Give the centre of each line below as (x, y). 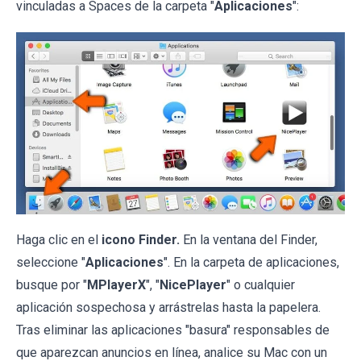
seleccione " (51, 262)
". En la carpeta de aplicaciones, (251, 262)
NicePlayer (193, 284)
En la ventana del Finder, (249, 239)
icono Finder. (141, 239)
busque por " (52, 284)
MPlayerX (116, 284)
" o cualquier (261, 284)
